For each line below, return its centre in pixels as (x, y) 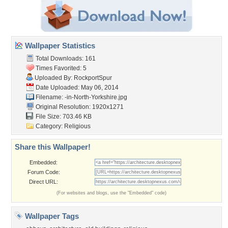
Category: (49, 126)
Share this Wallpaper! (53, 147)
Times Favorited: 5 (60, 68)
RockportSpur (93, 78)
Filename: (49, 97)
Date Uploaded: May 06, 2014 (76, 88)
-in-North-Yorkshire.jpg (96, 97)
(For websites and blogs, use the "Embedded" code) (111, 193)
